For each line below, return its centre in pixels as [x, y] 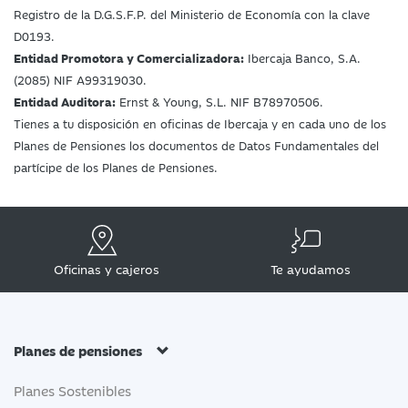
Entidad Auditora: [65, 102]
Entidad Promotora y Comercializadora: [129, 58]
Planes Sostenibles [72, 391]
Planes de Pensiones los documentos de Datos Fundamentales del [196, 145]
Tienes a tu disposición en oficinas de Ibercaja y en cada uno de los [200, 123]
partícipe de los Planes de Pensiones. [116, 167]
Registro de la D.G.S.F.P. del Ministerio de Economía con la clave [192, 14]
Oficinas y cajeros [106, 269]
